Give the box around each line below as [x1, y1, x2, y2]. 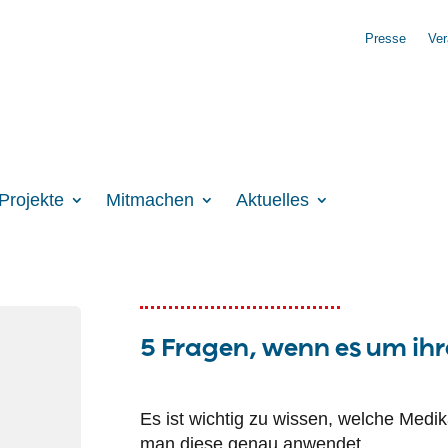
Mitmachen [105, 189, 194, 210]
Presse [364, 31, 406, 46]
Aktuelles [235, 189, 309, 210]
